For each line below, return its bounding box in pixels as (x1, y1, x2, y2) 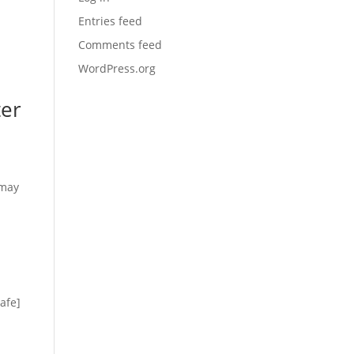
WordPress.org (77, 61, 156, 76)
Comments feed (77, 37, 162, 52)
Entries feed (77, 13, 142, 28)
